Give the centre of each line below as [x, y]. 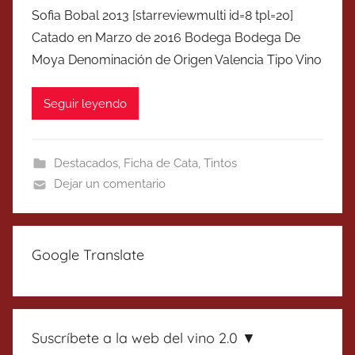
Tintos [220, 164]
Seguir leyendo [85, 103]
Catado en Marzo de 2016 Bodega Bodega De [166, 38]
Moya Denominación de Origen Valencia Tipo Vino [177, 60]
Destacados [86, 164]
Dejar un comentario [109, 184]
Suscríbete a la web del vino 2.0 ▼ [144, 338]
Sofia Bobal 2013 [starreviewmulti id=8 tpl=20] [162, 16]
